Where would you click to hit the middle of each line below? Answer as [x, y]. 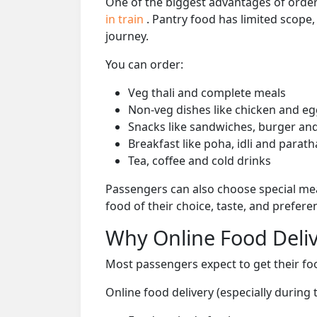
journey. [127, 36]
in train [126, 19]
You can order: [144, 64]
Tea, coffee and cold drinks [200, 160]
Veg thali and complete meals [207, 92]
